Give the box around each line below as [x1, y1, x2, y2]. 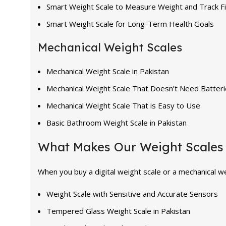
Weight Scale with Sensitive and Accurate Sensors [46, 188, 218, 199]
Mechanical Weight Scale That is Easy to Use [46, 100, 200, 110]
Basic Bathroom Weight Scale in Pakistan [46, 117, 187, 128]
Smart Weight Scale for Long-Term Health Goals [46, 18, 214, 29]
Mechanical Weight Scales [38, 40, 182, 54]
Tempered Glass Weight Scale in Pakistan [46, 205, 190, 216]
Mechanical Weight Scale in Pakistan [46, 66, 169, 76]
